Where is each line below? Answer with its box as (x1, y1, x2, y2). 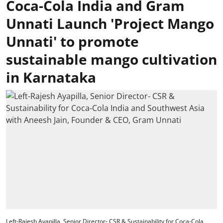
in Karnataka (6, 68, 96, 87)
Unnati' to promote (6, 32, 139, 51)
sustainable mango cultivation (6, 50, 217, 69)
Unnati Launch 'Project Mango (6, 14, 214, 33)
